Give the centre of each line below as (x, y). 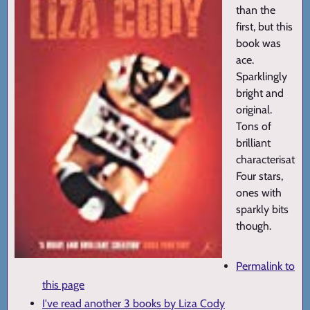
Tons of (254, 127)
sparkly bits (262, 210)
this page (63, 285)
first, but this (264, 27)
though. (254, 226)
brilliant (253, 143)
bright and (260, 93)
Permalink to (265, 266)
